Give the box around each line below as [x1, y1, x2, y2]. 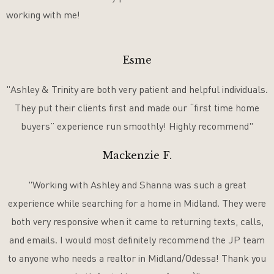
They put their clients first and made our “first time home [15, 102, 259, 114]
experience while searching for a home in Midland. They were [8, 197, 266, 210]
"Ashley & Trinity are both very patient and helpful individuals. [6, 83, 268, 96]
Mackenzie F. [102, 149, 172, 162]
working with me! [6, 8, 80, 21]
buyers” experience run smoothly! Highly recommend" [21, 120, 253, 133]
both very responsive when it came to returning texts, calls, [10, 215, 264, 228]
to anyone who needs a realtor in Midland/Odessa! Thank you [8, 252, 266, 265]
